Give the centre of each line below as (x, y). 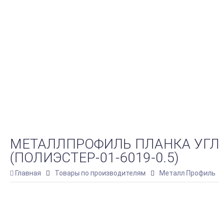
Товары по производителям (100, 173)
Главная (28, 173)
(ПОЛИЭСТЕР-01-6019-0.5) (94, 158)
